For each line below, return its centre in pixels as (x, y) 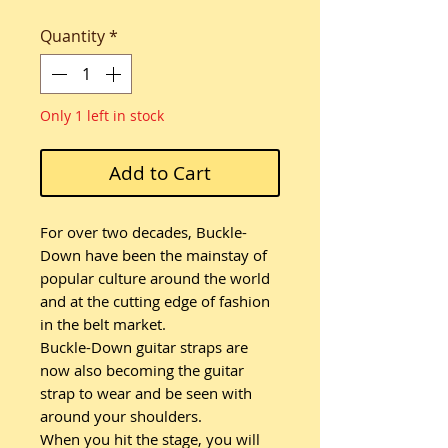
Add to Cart (160, 173)
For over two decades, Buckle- (143, 232)
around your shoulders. (121, 416)
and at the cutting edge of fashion (155, 301)
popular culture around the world (155, 278)
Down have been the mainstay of (153, 255)
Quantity (72, 36)
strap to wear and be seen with (146, 393)
